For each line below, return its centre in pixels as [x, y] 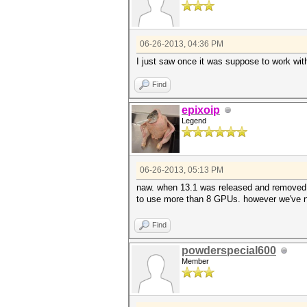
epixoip [201, 110]
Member [195, 261]
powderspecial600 [229, 251]
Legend [194, 121]
